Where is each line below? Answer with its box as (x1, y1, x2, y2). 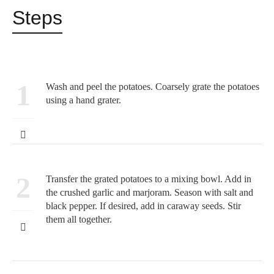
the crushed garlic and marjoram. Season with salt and (46, 187, 253, 198)
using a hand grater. (46, 95, 121, 106)
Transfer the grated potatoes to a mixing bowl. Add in (46, 174, 251, 185)
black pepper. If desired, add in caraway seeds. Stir (46, 201, 241, 212)
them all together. (46, 214, 112, 225)
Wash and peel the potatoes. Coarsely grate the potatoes (46, 81, 259, 92)
